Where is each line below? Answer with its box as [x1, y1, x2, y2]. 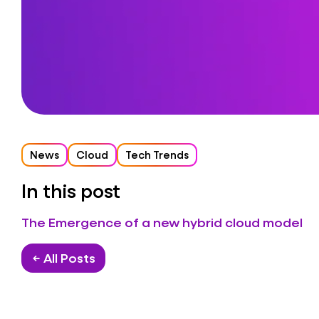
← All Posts [31, 249, 95, 267]
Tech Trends [125, 147, 189, 162]
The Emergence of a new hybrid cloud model [21, 213, 303, 231]
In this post [21, 178, 120, 204]
